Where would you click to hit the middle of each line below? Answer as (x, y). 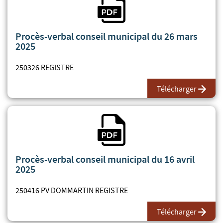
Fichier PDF (146, 119)
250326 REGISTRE (45, 67)
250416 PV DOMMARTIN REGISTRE (72, 190)
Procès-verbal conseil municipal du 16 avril (105, 159)
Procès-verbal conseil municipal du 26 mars (107, 36)
